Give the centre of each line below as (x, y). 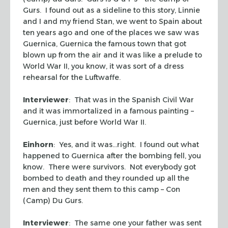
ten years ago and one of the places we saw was (111, 32)
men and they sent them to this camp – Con (102, 189)
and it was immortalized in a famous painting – (108, 111)
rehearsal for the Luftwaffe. (72, 77)
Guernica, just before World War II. (84, 122)
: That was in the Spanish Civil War (131, 99)
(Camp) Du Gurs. (53, 200)
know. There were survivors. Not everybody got (109, 167)
